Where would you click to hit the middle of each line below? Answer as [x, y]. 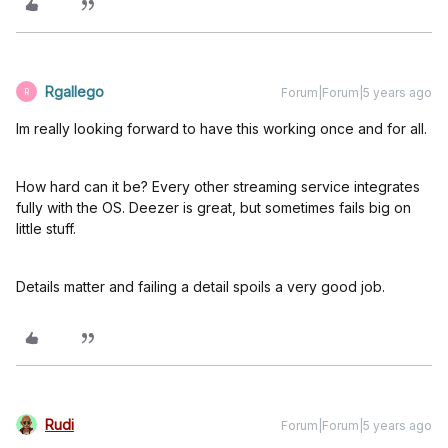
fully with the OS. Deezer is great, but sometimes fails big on [213, 208]
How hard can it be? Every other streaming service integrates [218, 187]
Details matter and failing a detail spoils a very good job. [200, 287]
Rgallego [74, 92]
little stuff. [46, 229]
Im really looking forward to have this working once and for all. [221, 129]
